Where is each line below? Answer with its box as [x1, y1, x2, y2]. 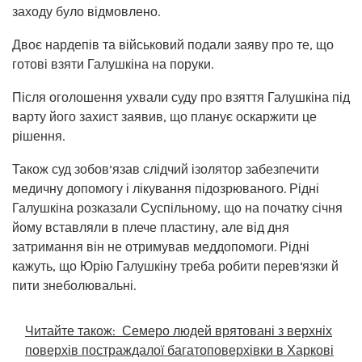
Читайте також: [25, 322, 116, 339]
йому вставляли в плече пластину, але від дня [12, 219, 289, 235]
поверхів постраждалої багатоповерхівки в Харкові [25, 342, 334, 358]
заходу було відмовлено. [12, 3, 160, 19]
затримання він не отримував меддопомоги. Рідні [12, 238, 309, 255]
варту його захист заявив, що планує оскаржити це [12, 108, 317, 124]
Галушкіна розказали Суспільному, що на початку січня [12, 200, 343, 216]
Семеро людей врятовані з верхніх [122, 322, 332, 339]
